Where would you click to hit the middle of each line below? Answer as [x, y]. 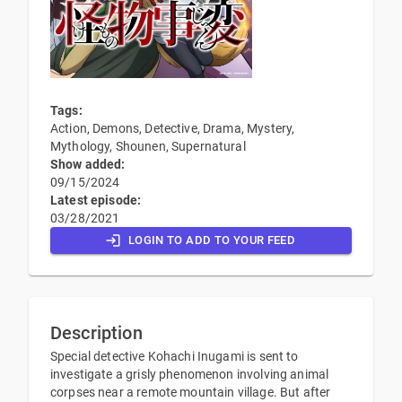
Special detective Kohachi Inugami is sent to [175, 356]
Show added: [88, 164]
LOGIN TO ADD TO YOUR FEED [212, 240]
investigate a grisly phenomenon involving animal [190, 374]
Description [96, 333]
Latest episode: [96, 200]
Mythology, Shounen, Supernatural [148, 146]
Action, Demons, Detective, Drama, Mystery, [173, 128]
